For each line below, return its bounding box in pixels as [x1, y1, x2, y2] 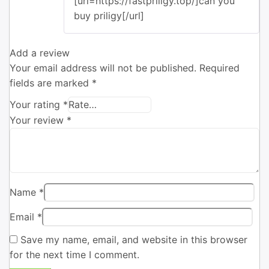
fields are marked [10, 77, 92, 89]
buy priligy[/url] [74, 10, 144, 22]
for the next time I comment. [10, 249, 139, 261]
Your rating [10, 98, 63, 111]
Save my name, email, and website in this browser [20, 234, 247, 246]
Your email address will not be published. [10, 62, 196, 74]
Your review [10, 114, 67, 127]
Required [199, 62, 240, 74]
